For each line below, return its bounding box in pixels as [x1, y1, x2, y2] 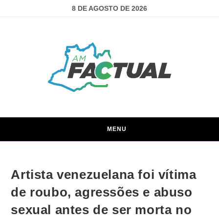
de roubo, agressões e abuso [11, 184, 193, 199]
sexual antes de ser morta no [11, 202, 192, 217]
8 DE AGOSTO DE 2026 [72, 4, 147, 12]
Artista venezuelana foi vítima [11, 167, 197, 182]
